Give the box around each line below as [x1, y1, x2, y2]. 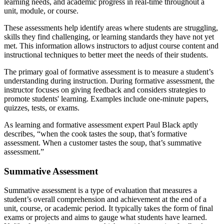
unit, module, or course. [4, 6, 78, 15]
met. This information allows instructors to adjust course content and [4, 41, 218, 50]
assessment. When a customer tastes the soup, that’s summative [4, 138, 201, 147]
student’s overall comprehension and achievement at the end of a [4, 195, 206, 204]
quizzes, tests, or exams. [4, 103, 79, 112]
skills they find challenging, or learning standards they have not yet [4, 32, 214, 41]
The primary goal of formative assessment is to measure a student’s [4, 67, 213, 76]
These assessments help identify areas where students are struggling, [4, 23, 218, 32]
